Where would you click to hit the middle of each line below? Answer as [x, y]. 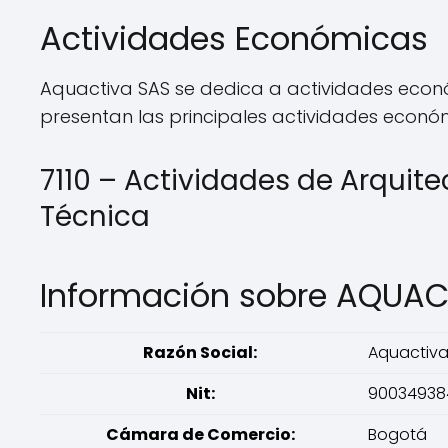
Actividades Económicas [234, 38]
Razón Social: [200, 352]
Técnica [95, 216]
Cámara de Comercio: [200, 434]
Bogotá [397, 434]
